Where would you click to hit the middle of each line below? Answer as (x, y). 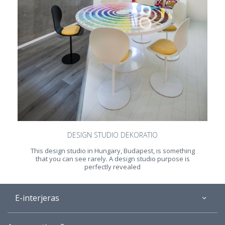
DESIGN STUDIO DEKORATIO (113, 135)
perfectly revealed (113, 166)
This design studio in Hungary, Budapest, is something (113, 150)
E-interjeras (37, 198)
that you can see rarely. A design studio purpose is (113, 158)
